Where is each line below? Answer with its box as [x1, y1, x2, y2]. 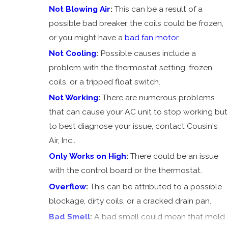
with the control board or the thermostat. [49, 165, 203, 176]
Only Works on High [49, 151, 127, 161]
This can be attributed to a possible [90, 181, 222, 191]
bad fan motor [125, 33, 178, 43]
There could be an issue [130, 151, 219, 161]
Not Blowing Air [49, 4, 111, 14]
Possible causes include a [100, 48, 196, 59]
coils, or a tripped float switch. [49, 77, 161, 87]
